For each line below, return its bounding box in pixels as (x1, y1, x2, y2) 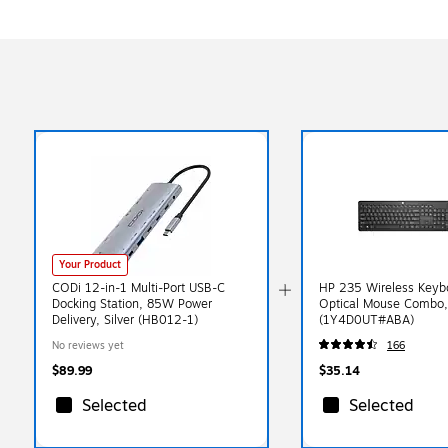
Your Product (59, 256, 121, 272)
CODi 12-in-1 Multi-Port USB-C (52, 278, 225, 297)
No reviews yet (52, 337, 124, 353)
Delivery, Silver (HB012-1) (52, 310, 198, 329)
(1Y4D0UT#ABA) (318, 310, 414, 329)
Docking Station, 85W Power (52, 294, 212, 313)
